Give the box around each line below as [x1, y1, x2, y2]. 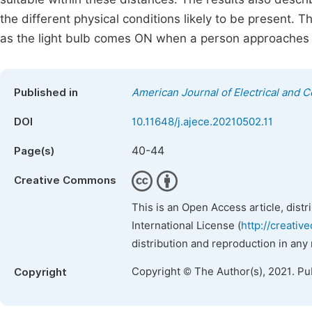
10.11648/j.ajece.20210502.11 [132, 116, 273, 128]
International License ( [132, 219, 241, 232]
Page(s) [14, 145, 54, 157]
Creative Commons [14, 174, 116, 187]
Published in [14, 86, 78, 99]
